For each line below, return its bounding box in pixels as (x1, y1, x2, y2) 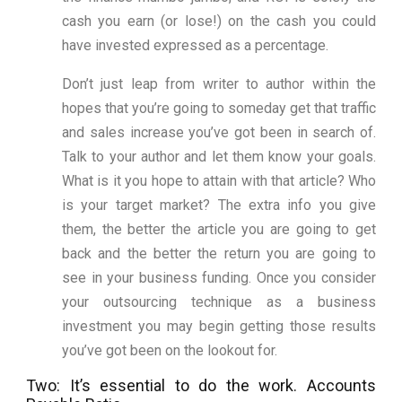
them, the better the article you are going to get (62, 221, 376, 239)
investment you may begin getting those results (62, 318, 376, 336)
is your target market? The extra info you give (62, 197, 376, 214)
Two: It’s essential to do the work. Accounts (26, 376, 376, 396)
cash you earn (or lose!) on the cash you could (62, 13, 376, 31)
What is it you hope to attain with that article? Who (62, 172, 376, 190)
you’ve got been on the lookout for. (62, 342, 277, 360)
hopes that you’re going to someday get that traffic (62, 100, 376, 118)
